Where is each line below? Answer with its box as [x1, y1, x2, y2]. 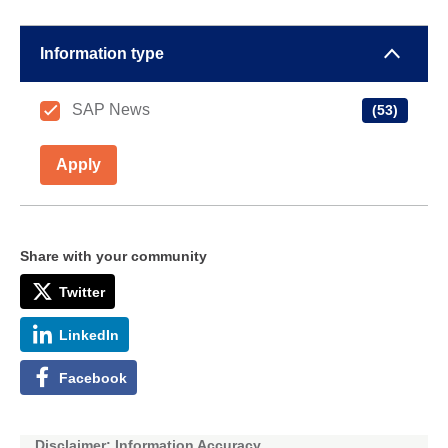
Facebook [59, 369, 127, 386]
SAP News [72, 100, 150, 118]
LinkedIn [59, 326, 119, 343]
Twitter [59, 283, 105, 300]
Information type [40, 44, 164, 62]
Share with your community [20, 247, 207, 264]
